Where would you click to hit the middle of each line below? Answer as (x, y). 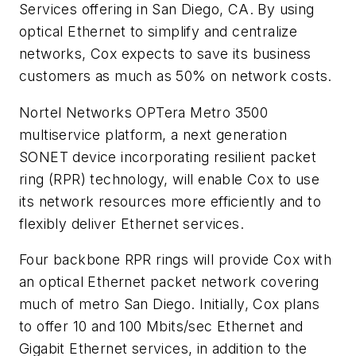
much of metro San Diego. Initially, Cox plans (169, 304)
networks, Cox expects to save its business (165, 53)
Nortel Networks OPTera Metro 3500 (144, 112)
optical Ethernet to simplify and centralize (159, 31)
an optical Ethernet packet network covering (169, 282)
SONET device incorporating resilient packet (168, 157)
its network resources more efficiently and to (170, 201)
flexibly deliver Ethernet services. (132, 223)
